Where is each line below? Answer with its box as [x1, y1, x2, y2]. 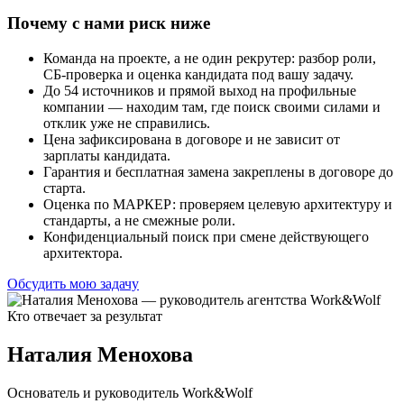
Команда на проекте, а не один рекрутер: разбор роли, [43, 50, 376, 66]
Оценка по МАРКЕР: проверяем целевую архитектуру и [43, 197, 392, 212]
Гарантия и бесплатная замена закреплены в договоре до [43, 164, 393, 179]
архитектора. [43, 245, 123, 261]
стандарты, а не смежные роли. [43, 213, 235, 228]
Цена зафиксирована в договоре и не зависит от [43, 132, 340, 147]
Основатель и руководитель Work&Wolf [7, 384, 252, 400]
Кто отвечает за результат [7, 308, 162, 324]
